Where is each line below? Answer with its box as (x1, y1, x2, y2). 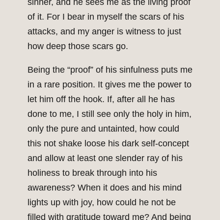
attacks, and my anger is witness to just (27, 27, 181, 37)
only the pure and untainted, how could (27, 124, 179, 134)
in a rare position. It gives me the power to (27, 80, 192, 90)
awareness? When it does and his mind (27, 183, 182, 193)
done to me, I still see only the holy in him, (27, 109, 192, 119)
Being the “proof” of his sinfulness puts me (27, 65, 192, 75)
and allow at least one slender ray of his (27, 153, 183, 164)
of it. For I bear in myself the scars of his (27, 12, 184, 22)
